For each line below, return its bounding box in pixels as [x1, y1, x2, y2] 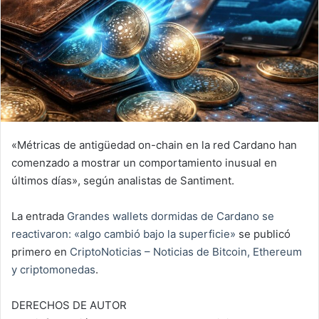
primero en [11, 244, 70, 258]
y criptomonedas [11, 262, 95, 276]
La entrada [11, 209, 67, 223]
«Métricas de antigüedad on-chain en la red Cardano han [11, 137, 297, 152]
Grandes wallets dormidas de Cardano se [67, 209, 274, 223]
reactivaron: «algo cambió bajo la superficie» [11, 226, 236, 241]
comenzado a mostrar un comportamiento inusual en [11, 155, 277, 169]
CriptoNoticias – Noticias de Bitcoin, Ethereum [70, 244, 302, 258]
